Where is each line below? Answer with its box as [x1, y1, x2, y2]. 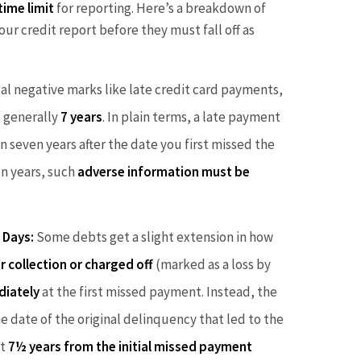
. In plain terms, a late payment [102, 107, 280, 126]
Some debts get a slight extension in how [34, 228, 273, 247]
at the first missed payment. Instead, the [39, 283, 277, 301]
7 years [60, 107, 102, 126]
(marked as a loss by [153, 255, 271, 274]
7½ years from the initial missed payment [8, 338, 252, 356]
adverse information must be [77, 162, 250, 180]
